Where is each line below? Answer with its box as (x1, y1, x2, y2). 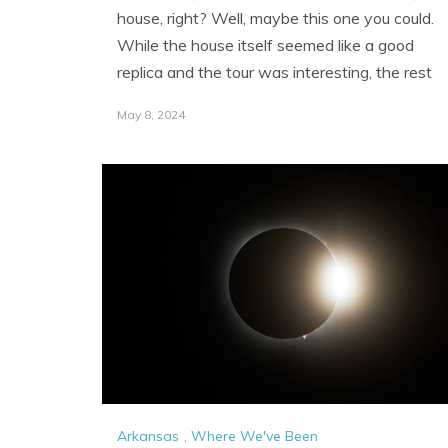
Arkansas (117, 426, 179, 445)
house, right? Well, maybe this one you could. (117, 8, 434, 29)
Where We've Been (191, 426, 318, 445)
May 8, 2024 (117, 107, 185, 123)
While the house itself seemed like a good (117, 35, 414, 56)
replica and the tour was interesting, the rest (117, 62, 432, 83)
